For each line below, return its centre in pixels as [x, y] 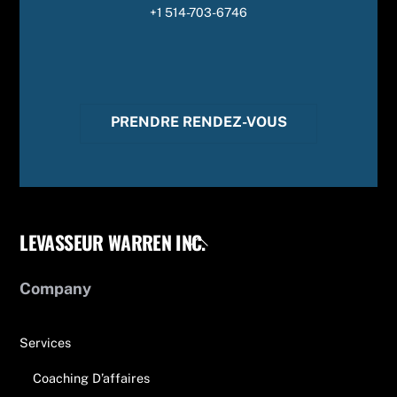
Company [56, 288]
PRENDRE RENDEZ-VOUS [198, 121]
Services [46, 343]
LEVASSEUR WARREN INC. [113, 241]
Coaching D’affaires [91, 378]
